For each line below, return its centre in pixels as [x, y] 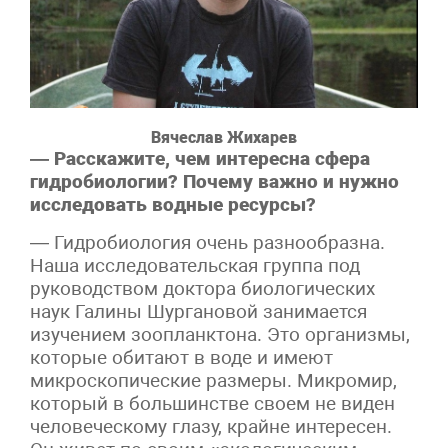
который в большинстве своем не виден [212, 404]
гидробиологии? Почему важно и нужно [214, 182]
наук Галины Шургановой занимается [198, 312]
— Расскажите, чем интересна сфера [200, 159]
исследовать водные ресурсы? [173, 205]
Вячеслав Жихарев [224, 138]
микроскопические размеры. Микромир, [213, 381]
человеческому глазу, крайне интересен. [211, 427]
